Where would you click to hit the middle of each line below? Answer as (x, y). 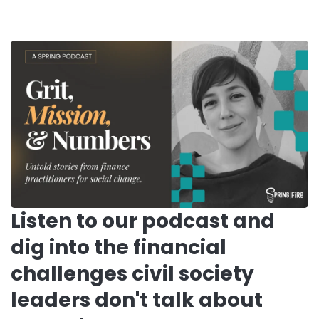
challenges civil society (132, 273)
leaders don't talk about (137, 300)
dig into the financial (119, 247)
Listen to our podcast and (143, 221)
